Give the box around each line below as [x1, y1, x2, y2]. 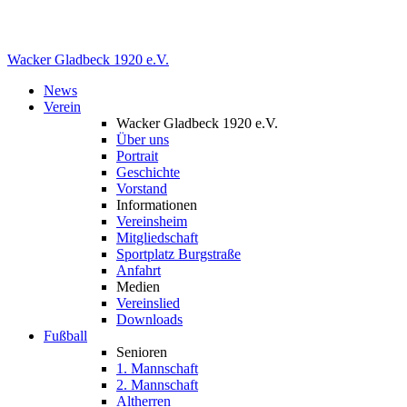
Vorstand [116, 153, 167, 168]
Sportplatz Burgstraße [116, 218, 241, 233]
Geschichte [116, 136, 180, 152]
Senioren [116, 316, 167, 332]
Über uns [116, 104, 169, 119]
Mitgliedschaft [116, 202, 198, 217]
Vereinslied [116, 267, 180, 283]
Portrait [116, 120, 158, 135]
